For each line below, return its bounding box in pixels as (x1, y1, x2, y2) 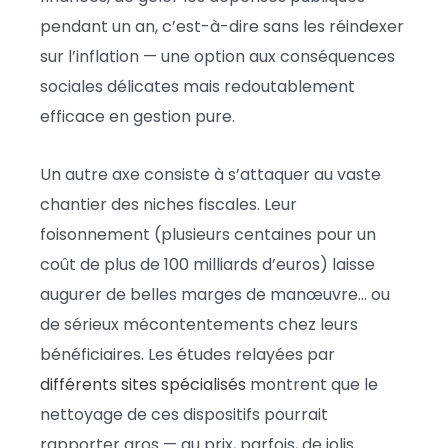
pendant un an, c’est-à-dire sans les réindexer (40, 14, 404, 38)
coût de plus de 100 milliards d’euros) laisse (40, 252, 375, 276)
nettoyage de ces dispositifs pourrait (40, 402, 328, 426)
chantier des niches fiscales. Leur (40, 192, 297, 216)
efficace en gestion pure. (40, 104, 235, 128)
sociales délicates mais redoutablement (40, 74, 355, 98)
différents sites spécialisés (40, 372, 246, 396)
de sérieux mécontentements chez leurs (40, 312, 358, 336)
